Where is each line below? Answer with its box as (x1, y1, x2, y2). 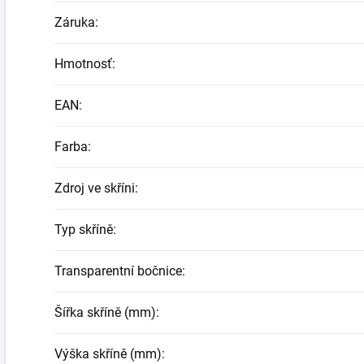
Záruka (54, 15, 95, 30)
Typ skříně (54, 222, 113, 237)
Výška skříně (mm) (54, 346, 162, 362)
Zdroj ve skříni (54, 180, 135, 196)
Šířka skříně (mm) (54, 305, 156, 320)
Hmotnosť (54, 56, 112, 71)
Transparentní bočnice (54, 263, 182, 279)
